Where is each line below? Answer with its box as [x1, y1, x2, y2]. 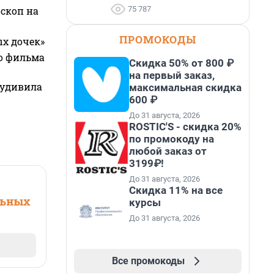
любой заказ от [129, 145, 207, 157]
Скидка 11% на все [129, 184, 223, 196]
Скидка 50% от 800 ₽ [129, 57, 234, 69]
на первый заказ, [129, 69, 215, 81]
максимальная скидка [129, 81, 242, 94]
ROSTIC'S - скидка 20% [129, 120, 242, 133]
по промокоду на [129, 133, 214, 145]
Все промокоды [111, 255, 185, 267]
